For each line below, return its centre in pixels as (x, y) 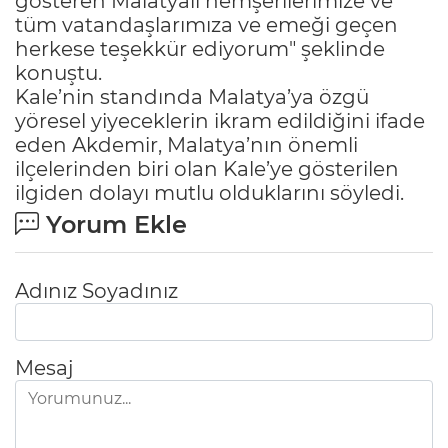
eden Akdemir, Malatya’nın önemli (186, 144)
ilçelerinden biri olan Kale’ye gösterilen (207, 168)
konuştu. (58, 72)
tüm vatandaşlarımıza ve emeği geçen (206, 24)
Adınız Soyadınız (96, 290)
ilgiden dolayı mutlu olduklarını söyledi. (209, 192)
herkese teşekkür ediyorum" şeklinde (200, 48)
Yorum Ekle (113, 224)
